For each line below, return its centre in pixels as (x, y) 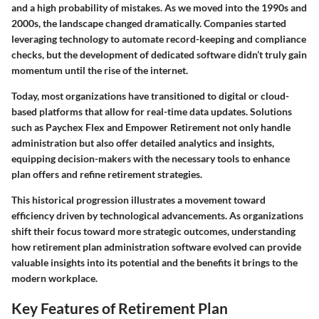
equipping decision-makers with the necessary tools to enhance (151, 159)
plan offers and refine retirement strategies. (107, 174)
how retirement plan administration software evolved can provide (156, 247)
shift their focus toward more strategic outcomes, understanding (153, 231)
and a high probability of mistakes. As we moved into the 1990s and (159, 8)
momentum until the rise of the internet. (100, 70)
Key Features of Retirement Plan (120, 308)
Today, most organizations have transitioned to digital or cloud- (150, 96)
